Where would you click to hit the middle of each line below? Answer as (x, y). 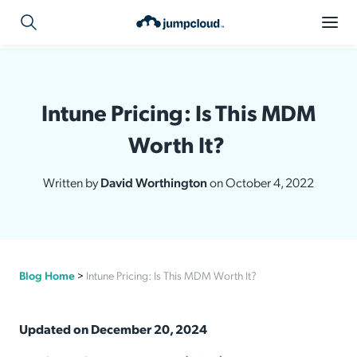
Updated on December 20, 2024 (113, 329)
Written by (72, 182)
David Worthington (155, 182)
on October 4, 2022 (262, 182)
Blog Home (47, 275)
